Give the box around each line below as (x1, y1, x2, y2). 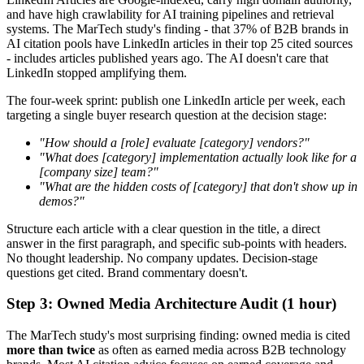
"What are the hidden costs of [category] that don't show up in (39, 179, 357, 193)
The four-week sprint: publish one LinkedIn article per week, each (6, 93, 345, 107)
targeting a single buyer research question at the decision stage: (6, 107, 327, 122)
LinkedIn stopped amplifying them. (6, 65, 187, 80)
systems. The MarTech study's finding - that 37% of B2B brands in (6, 21, 349, 36)
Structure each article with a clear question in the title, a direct (6, 221, 320, 236)
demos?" (39, 193, 84, 208)
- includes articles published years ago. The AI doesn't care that (6, 50, 328, 65)
